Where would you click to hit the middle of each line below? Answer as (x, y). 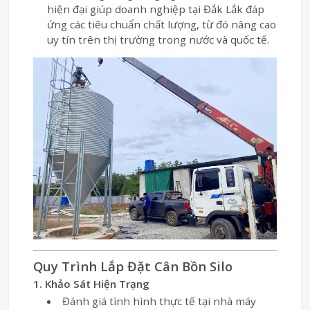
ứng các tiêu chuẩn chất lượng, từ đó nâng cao (162, 24)
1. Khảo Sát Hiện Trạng (92, 283)
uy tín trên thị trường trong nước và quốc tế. (158, 39)
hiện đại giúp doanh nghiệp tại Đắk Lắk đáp (156, 9)
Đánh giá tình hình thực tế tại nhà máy (159, 301)
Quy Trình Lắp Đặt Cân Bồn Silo (133, 266)
